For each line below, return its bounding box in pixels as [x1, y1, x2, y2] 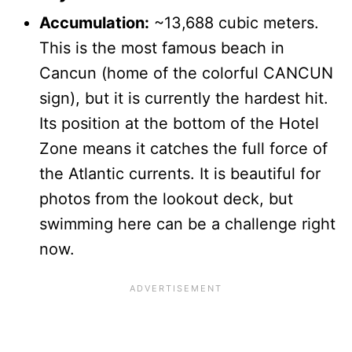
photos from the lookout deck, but [39, 189, 293, 208]
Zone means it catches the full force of [39, 138, 328, 158]
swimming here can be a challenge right [39, 214, 335, 233]
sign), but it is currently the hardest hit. [39, 88, 328, 108]
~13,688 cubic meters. [149, 13, 319, 32]
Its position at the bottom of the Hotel [39, 113, 319, 133]
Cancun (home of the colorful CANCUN [39, 63, 333, 82]
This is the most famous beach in [39, 38, 284, 57]
